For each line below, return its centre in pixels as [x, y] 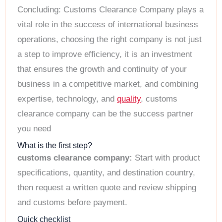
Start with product [166, 158]
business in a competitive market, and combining [108, 84]
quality [129, 99]
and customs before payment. [72, 202]
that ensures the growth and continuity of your [102, 69]
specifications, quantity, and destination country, [106, 172]
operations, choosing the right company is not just [110, 40]
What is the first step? [55, 145]
